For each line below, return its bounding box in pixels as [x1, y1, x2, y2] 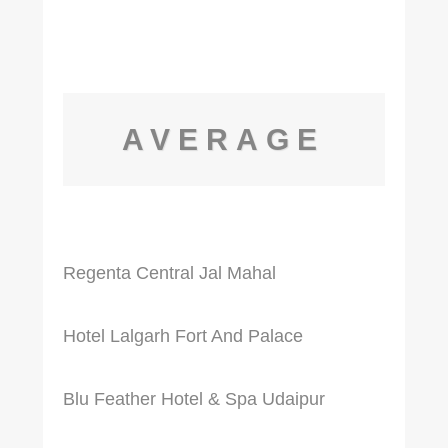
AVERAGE [122, 123, 326, 157]
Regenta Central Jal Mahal [62, 262, 276, 283]
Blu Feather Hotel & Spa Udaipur [62, 389, 325, 410]
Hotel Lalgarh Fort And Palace [62, 325, 303, 346]
